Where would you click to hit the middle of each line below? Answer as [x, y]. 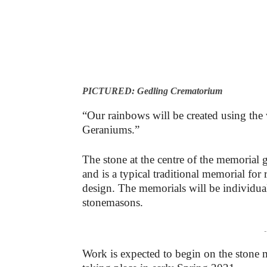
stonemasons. [113, 202]
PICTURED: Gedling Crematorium [152, 91]
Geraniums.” [111, 129]
